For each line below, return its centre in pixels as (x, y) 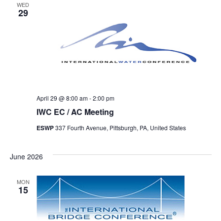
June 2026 (26, 156)
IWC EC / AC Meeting (75, 111)
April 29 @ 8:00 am (62, 98)
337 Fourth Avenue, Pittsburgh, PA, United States (120, 127)
